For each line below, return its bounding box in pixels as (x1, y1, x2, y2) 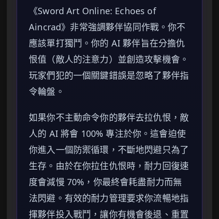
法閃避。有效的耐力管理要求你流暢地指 (29, 192, 189, 204)
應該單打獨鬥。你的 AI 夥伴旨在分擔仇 (29, 37, 185, 49)
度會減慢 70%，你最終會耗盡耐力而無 (29, 176, 182, 188)
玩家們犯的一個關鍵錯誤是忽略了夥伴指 (29, 69, 189, 82)
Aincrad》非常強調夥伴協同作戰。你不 (29, 21, 186, 33)
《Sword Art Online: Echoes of (29, 5, 156, 17)
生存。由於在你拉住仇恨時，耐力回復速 (29, 160, 189, 172)
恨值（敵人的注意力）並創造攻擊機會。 (29, 53, 189, 66)
